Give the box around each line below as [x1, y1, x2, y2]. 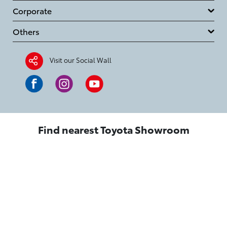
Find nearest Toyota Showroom [37, 122, 190, 136]
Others [13, 25, 40, 37]
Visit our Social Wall [50, 55, 111, 64]
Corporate [13, 4, 52, 16]
